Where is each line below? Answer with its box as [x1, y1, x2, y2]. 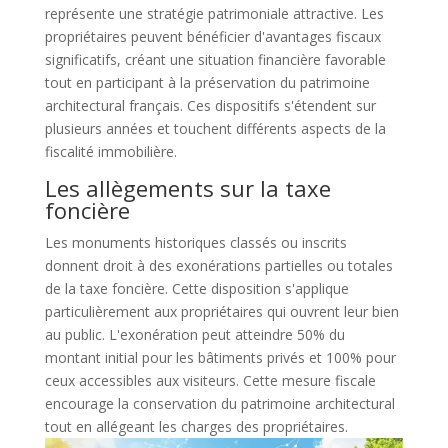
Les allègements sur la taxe [44, 172, 331, 203]
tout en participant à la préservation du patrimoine [44, 72, 370, 92]
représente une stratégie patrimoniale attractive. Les [44, 3, 384, 23]
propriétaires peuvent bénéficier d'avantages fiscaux [44, 26, 381, 46]
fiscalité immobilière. [44, 141, 177, 161]
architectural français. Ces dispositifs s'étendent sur [44, 95, 376, 115]
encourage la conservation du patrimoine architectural [44, 393, 395, 413]
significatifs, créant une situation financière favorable [44, 49, 386, 69]
